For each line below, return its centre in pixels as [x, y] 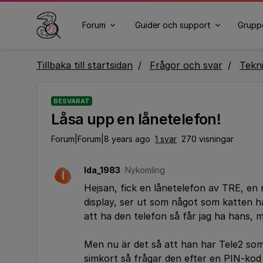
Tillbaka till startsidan [85, 65]
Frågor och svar [186, 65]
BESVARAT [72, 101]
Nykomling [145, 170]
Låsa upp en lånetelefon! [136, 119]
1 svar [166, 139]
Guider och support [173, 25]
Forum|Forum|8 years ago [101, 139]
